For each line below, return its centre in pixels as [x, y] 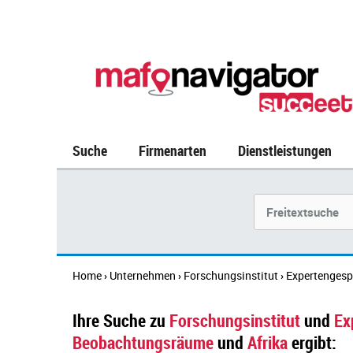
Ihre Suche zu [119, 320]
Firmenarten [173, 150]
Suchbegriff [283, 201]
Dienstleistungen [285, 150]
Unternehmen [143, 275]
